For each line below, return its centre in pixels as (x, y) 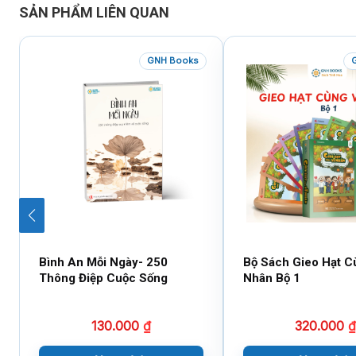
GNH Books (173, 61)
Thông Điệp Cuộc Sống (103, 278)
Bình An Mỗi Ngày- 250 (103, 262)
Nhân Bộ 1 (272, 278)
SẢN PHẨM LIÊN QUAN (94, 12)
